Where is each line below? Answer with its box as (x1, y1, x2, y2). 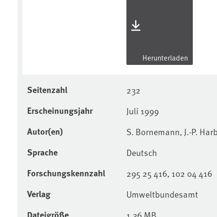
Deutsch (126, 146, 157, 158)
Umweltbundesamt (126, 187, 198, 200)
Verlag (27, 187, 50, 200)
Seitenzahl (27, 83, 67, 96)
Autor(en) (27, 124, 63, 138)
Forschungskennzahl (27, 166, 105, 179)
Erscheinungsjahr (27, 104, 93, 117)
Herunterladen (140, 52, 188, 62)
